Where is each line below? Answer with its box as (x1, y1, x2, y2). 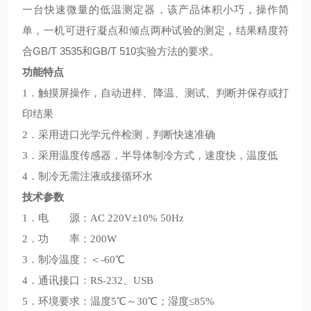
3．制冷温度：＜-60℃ (22, 254, 125, 265)
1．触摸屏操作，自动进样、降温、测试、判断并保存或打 (22, 87, 289, 99)
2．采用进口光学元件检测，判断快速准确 (22, 129, 215, 140)
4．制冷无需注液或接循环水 (22, 171, 153, 182)
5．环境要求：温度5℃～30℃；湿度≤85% (22, 296, 215, 307)
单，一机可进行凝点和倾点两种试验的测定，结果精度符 (22, 24, 289, 36)
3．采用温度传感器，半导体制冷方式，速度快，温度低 (22, 150, 278, 161)
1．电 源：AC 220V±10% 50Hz (22, 212, 184, 224)
